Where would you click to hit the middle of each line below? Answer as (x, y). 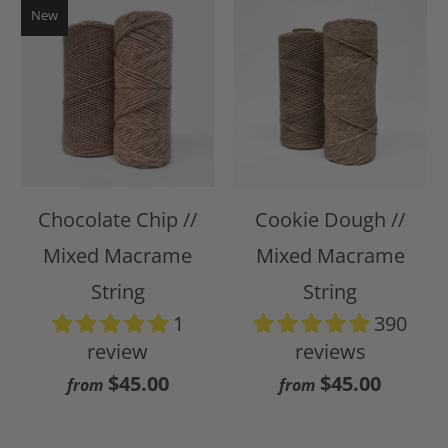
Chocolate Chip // (118, 220)
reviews (330, 352)
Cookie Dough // (330, 220)
